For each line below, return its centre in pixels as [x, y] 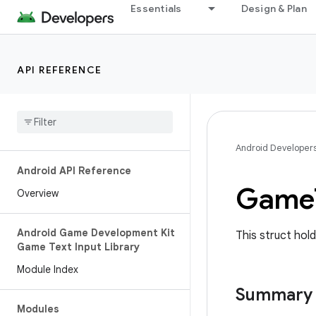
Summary [274, 295]
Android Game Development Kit [96, 233]
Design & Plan [274, 8]
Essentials [156, 8]
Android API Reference [74, 171]
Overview [38, 193]
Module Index [48, 269]
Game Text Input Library [78, 247]
